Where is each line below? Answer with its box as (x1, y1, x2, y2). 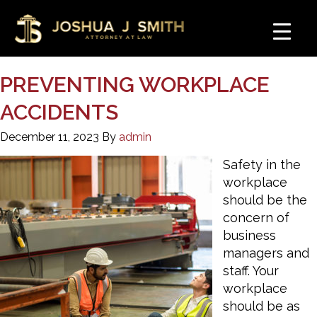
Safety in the (223, 157, 301, 172)
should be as (223, 299, 300, 313)
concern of (223, 210, 289, 225)
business (223, 228, 276, 243)
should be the (223, 192, 307, 207)
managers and (223, 246, 309, 260)
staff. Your (223, 263, 279, 278)
